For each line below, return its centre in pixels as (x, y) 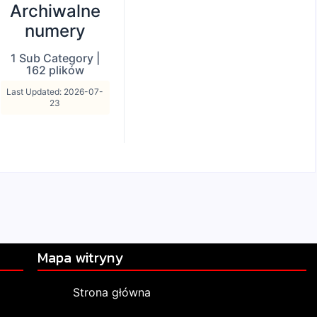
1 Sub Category (52, 58)
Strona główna (112, 293)
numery (55, 30)
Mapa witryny (81, 258)
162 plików (55, 70)
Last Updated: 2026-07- (55, 91)
